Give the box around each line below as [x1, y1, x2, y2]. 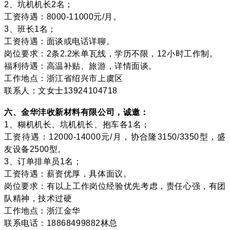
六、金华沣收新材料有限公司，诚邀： [4, 107, 149, 117]
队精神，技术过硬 [4, 194, 72, 203]
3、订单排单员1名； [4, 157, 82, 166]
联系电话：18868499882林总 [4, 218, 118, 227]
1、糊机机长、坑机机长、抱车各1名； [4, 120, 150, 129]
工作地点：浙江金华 [4, 206, 81, 215]
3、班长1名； [4, 24, 56, 33]
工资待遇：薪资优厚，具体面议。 [4, 169, 132, 178]
